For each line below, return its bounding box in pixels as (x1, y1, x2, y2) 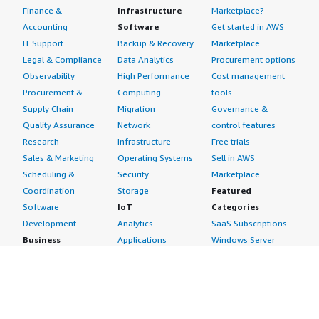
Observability (23, 70, 75, 81)
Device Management (117, 267, 199, 278)
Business (23, 234, 61, 245)
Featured (211, 185, 252, 196)
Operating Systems (117, 152, 193, 163)
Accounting (23, 21, 68, 32)
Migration (117, 103, 155, 114)
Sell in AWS (211, 152, 256, 163)
